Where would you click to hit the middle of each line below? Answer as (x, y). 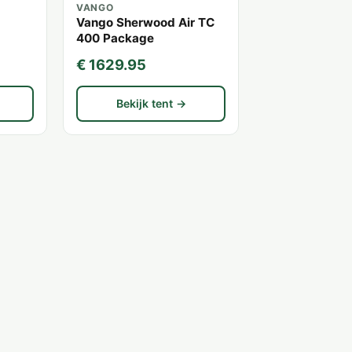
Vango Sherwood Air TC (145, 23)
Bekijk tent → (151, 104)
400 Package (115, 38)
